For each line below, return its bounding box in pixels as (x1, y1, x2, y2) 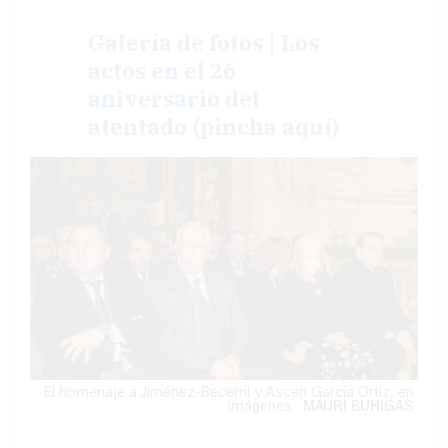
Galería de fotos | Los (88, 28, 320, 58)
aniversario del (88, 84, 261, 114)
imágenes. (227, 397, 303, 415)
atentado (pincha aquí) (88, 112, 340, 142)
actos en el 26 (88, 56, 237, 86)
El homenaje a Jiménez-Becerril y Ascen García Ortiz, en (43, 383, 414, 401)
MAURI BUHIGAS (302, 397, 414, 415)
